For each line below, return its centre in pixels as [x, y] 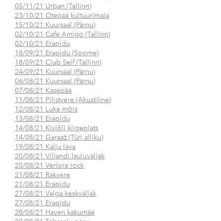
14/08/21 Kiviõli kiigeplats [56, 128]
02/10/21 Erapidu [42, 44]
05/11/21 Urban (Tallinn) [53, 6]
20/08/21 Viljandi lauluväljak [60, 156]
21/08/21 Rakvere [42, 175]
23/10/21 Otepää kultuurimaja [62, 16]
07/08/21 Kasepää [43, 91]
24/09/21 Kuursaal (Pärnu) [55, 72]
